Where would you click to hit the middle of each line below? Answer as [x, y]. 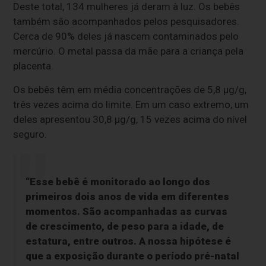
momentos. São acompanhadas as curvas [126, 212]
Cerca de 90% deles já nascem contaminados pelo [126, 37]
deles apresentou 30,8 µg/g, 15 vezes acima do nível [130, 120]
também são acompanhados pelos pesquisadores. [126, 22]
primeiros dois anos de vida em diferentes [127, 197]
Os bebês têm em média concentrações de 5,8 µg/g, [130, 90]
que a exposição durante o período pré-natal [132, 256]
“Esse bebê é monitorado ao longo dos [118, 182]
